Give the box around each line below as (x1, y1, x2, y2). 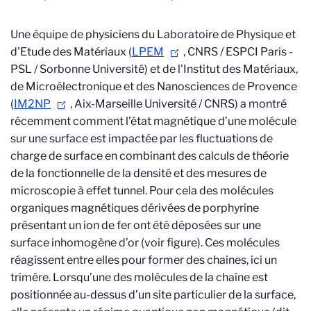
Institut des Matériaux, (183, 62, 298, 76)
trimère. (10, 271, 51, 284)
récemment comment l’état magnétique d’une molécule (10, 115, 296, 128)
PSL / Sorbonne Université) (10, 62, 148, 76)
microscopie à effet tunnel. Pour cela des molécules (10, 184, 274, 197)
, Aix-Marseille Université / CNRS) (70, 97, 240, 110)
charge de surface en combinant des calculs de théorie (10, 149, 289, 162)
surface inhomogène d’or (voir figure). (10, 236, 205, 249)
